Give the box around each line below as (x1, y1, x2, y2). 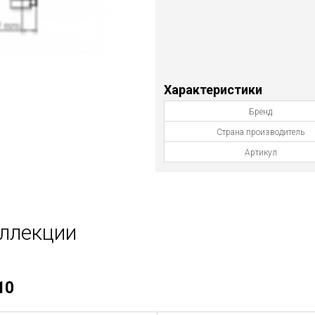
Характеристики (164, 82, 263, 97)
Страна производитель (217, 127, 305, 137)
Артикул (244, 148, 277, 157)
